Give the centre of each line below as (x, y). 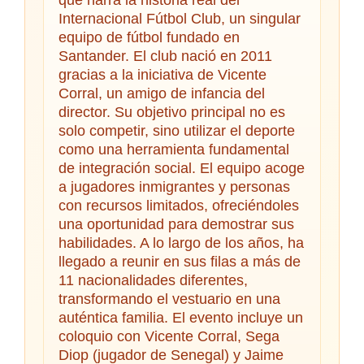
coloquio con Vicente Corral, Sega (169, 336)
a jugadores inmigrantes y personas (174, 186)
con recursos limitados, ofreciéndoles (179, 205)
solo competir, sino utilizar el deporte (177, 130)
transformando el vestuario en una (169, 299)
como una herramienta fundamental (174, 149)
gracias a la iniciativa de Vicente (162, 74)
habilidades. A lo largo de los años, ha (181, 243)
